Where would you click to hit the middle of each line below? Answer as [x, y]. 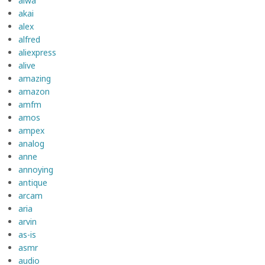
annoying [36, 169]
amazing [35, 78]
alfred [29, 39]
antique [33, 182]
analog [31, 143]
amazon [34, 91]
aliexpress [37, 52]
